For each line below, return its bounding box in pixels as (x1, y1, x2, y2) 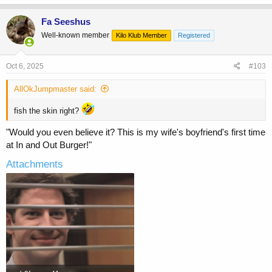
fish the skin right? (14, 106, 81, 116)
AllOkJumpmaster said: (14, 84, 97, 94)
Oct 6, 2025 (6, 62, 44, 71)
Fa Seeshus (41, 16, 90, 27)
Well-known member (41, 30, 109, 39)
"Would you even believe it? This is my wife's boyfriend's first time (6, 126, 265, 137)
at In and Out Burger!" (6, 139, 92, 150)
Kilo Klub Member (116, 31, 167, 39)
